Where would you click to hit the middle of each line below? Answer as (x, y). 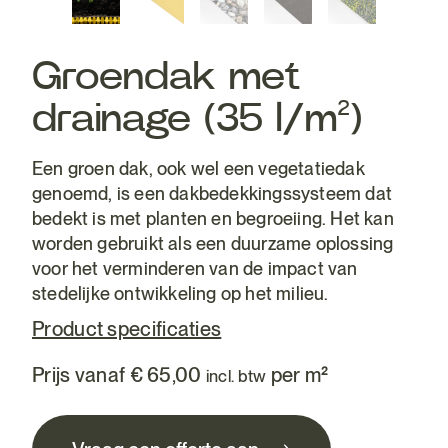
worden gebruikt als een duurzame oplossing (213, 243)
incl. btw (236, 376)
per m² (299, 375)
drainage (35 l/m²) (197, 119)
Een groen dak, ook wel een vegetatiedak (198, 168)
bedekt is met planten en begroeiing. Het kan (213, 218)
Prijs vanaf (81, 375)
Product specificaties (127, 329)
